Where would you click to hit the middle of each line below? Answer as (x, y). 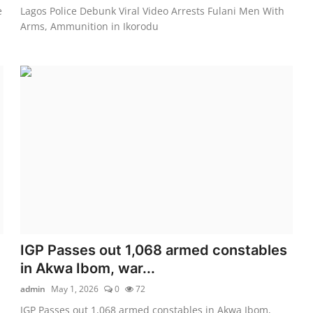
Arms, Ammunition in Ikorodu (90, 26)
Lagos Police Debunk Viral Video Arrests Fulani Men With (153, 10)
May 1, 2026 (75, 289)
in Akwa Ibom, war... (88, 268)
